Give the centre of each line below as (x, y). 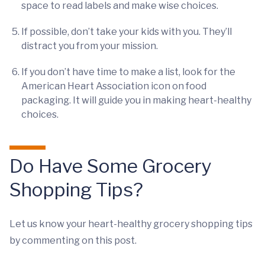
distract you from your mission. (90, 46)
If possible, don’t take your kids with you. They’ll (127, 32)
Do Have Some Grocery (111, 166)
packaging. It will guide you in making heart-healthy (136, 100)
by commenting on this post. (73, 240)
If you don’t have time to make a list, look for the (128, 72)
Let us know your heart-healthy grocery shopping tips (131, 224)
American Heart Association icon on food (114, 86)
